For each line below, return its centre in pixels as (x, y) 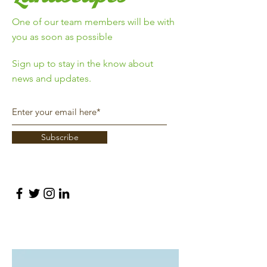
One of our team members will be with (93, 22)
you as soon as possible (62, 37)
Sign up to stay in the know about (83, 63)
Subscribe (60, 137)
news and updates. (52, 78)
